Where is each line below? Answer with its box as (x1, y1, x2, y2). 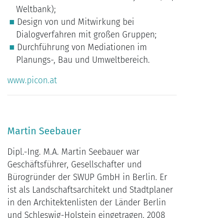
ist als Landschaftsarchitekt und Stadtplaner (7, 185, 173, 196)
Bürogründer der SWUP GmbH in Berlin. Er (7, 172, 167, 183)
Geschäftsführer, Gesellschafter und (7, 160, 142, 170)
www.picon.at (7, 75, 57, 86)
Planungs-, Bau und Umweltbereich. (16, 55, 150, 66)
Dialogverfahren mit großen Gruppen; (16, 30, 157, 40)
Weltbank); (16, 4, 56, 15)
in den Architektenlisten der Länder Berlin (7, 198, 166, 208)
